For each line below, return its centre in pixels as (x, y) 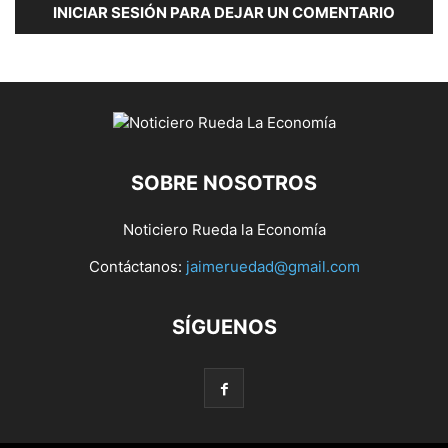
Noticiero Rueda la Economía (224, 230)
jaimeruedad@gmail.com (272, 267)
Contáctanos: (137, 267)
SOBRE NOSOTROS (224, 183)
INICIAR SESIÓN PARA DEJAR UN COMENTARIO (224, 13)
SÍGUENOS (224, 327)
